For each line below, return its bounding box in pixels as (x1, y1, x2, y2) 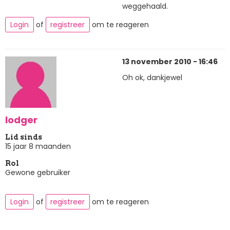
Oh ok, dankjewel (122, 72, 182, 83)
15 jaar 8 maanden (5, 141, 71, 151)
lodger (5, 113, 37, 127)
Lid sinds (5, 132, 42, 141)
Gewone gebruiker (5, 167, 70, 178)
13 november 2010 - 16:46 (122, 56, 218, 67)
